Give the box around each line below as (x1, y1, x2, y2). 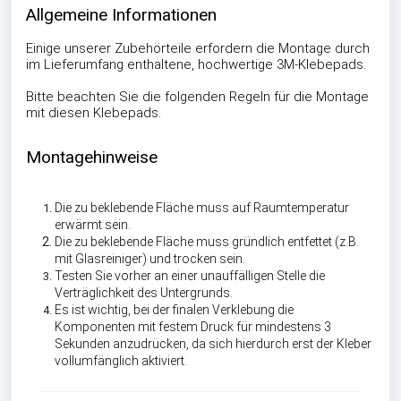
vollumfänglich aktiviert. (55, 354, 187, 369)
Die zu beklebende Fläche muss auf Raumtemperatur (55, 200, 349, 216)
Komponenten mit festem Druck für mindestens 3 (55, 320, 331, 335)
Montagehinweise (26, 146, 158, 167)
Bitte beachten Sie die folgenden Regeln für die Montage (26, 89, 369, 106)
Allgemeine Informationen (26, 4, 217, 26)
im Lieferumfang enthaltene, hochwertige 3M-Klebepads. (26, 56, 366, 73)
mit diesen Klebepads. (26, 105, 161, 122)
